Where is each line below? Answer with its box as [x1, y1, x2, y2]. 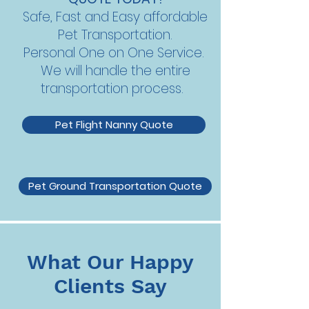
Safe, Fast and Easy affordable [23, 8, 208, 26]
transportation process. [40, 79, 190, 98]
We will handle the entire [40, 61, 190, 80]
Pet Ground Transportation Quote [28, 179, 202, 193]
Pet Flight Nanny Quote [54, 117, 173, 132]
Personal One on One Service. [23, 43, 208, 62]
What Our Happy [27, 250, 194, 274]
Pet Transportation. [58, 26, 172, 44]
